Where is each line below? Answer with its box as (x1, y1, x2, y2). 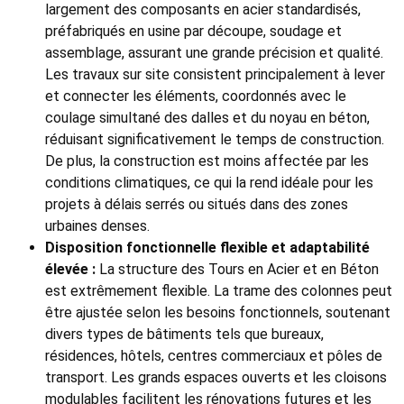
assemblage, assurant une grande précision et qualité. (45, 44, 383, 62)
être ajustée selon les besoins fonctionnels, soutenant (45, 304, 390, 322)
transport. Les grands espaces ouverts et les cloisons (45, 369, 387, 387)
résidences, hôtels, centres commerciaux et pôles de (45, 347, 382, 365)
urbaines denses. (45, 217, 150, 235)
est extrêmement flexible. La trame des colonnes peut (45, 282, 392, 300)
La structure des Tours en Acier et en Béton (96, 261, 379, 279)
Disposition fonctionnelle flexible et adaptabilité (45, 239, 370, 257)
